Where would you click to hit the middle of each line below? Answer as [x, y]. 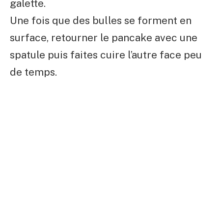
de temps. [33, 72]
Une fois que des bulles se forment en [101, 21]
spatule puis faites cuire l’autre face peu [106, 55]
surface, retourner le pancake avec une [104, 38]
